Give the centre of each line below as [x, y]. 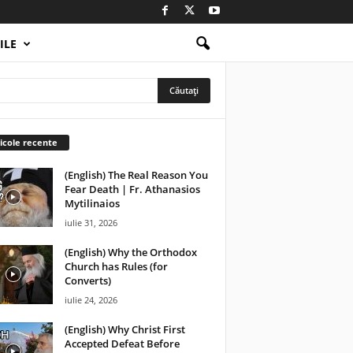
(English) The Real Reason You [136, 175]
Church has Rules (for [116, 266]
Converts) [87, 280]
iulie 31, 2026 [91, 222]
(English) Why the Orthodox [130, 252]
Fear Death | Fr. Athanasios [132, 189]
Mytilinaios [92, 203]
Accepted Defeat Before [122, 343]
